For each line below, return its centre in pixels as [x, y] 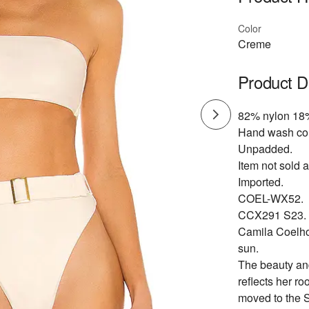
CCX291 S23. [272, 215]
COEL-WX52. [270, 198]
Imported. [260, 182]
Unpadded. [265, 149]
